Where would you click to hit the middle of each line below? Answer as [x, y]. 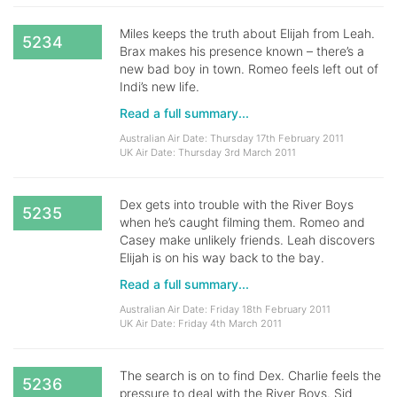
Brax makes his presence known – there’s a [242, 51]
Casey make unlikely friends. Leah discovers [247, 240]
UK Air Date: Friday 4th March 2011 [201, 323]
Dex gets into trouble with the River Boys [237, 204]
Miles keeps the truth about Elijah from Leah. [247, 33]
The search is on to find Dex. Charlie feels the [250, 375]
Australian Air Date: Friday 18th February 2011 [225, 309]
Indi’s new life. [160, 86]
